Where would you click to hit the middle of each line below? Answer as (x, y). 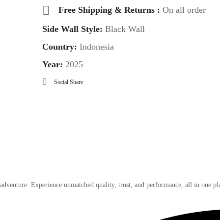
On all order (184, 10)
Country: (61, 46)
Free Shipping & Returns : (110, 10)
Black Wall (124, 29)
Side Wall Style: (72, 29)
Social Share (68, 82)
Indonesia (96, 46)
